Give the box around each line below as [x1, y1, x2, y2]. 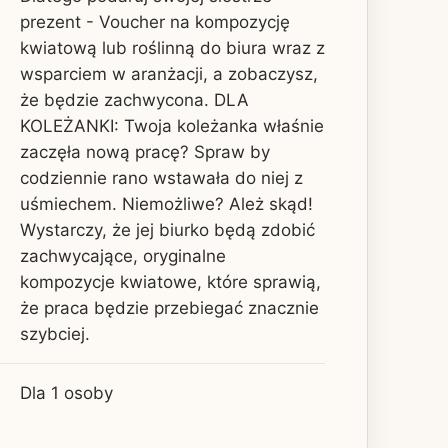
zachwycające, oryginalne [20, 245, 226, 266]
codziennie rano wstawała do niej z [20, 167, 303, 188]
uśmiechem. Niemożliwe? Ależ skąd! [20, 193, 313, 214]
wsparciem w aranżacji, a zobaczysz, [20, 63, 318, 84]
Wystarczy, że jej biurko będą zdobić [20, 219, 315, 240]
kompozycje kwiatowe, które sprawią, [20, 271, 321, 292]
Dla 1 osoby [20, 382, 113, 403]
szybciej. [20, 323, 90, 344]
